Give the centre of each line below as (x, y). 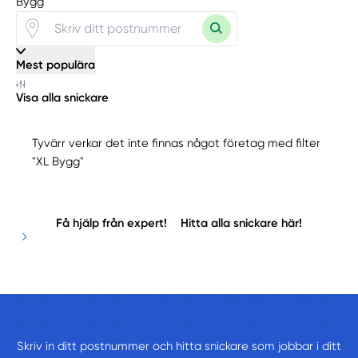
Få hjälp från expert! (111, 223)
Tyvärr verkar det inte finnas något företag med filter (177, 143)
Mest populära (56, 64)
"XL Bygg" (58, 162)
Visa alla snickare (63, 98)
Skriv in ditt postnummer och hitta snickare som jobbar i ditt (179, 346)
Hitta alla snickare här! (242, 223)
